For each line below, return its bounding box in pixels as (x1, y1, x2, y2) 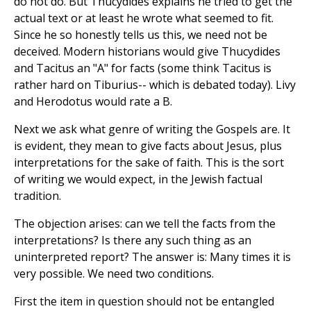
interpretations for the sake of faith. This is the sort (14, 154, 284, 170)
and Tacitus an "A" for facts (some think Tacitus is (14, 60, 271, 76)
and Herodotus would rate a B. (14, 93, 172, 109)
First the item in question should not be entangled (14, 293, 274, 309)
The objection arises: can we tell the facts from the (14, 215, 276, 231)
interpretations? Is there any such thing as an (14, 232, 251, 248)
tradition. (14, 187, 61, 203)
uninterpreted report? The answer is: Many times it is (14, 249, 291, 264)
